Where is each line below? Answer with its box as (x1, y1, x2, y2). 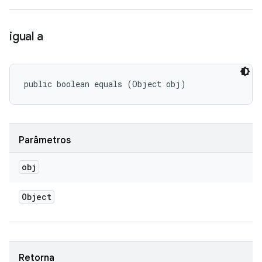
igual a (9, 29, 43, 44)
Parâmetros (19, 135, 71, 146)
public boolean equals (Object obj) (24, 78, 186, 89)
